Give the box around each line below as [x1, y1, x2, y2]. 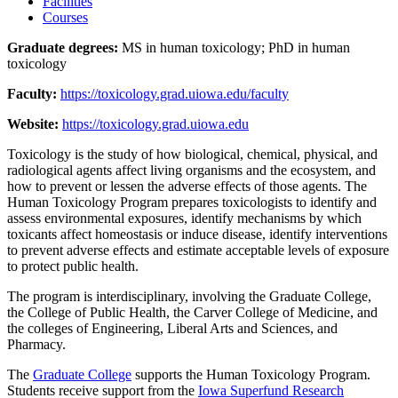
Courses [43, 9, 88, 25]
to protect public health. [7, 258, 139, 274]
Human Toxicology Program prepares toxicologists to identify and [7, 194, 377, 210]
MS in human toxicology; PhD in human [118, 39, 350, 55]
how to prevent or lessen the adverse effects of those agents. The [7, 178, 367, 194]
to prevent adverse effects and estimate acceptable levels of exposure [7, 242, 389, 258]
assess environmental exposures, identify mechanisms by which [7, 210, 362, 226]
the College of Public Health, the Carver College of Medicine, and [7, 304, 378, 320]
